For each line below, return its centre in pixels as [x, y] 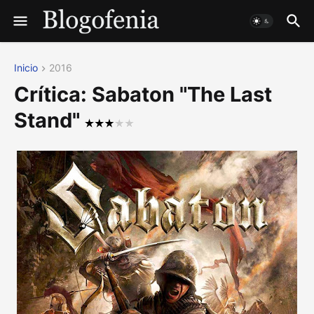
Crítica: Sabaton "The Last [143, 95]
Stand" [49, 121]
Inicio [26, 68]
